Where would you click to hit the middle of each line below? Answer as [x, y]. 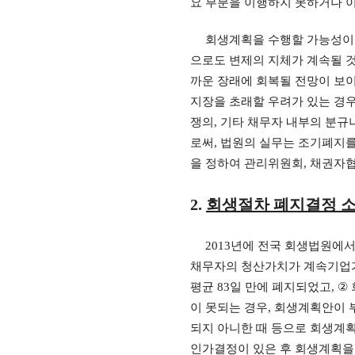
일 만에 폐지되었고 [281, 287]
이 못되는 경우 [229, 307]
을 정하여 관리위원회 [247, 163]
